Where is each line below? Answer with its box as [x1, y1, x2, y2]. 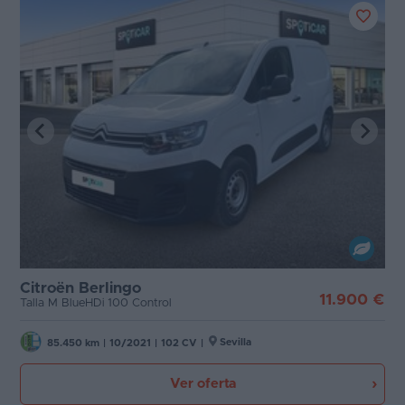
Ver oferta [169, 376, 236, 391]
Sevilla [220, 336, 251, 347]
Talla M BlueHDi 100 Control [20, 297, 172, 309]
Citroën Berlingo [20, 279, 141, 296]
